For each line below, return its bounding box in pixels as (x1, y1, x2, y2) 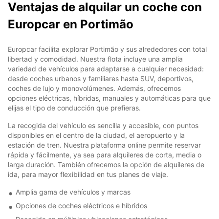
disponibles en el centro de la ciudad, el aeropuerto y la (8, 131, 185, 139)
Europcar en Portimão (8, 17, 133, 31)
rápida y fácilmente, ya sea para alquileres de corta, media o (8, 150, 201, 159)
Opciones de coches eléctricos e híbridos (16, 201, 147, 210)
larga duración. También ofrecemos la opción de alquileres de (8, 160, 204, 169)
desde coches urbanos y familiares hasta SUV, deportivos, (8, 74, 194, 83)
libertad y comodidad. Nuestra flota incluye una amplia (8, 54, 183, 63)
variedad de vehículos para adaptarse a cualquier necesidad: (8, 64, 204, 73)
